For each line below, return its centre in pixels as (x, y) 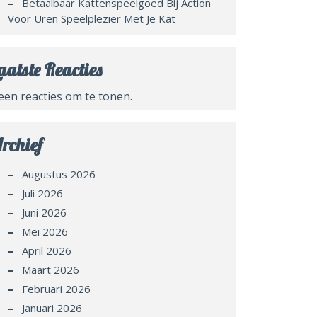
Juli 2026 (42, 193)
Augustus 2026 (59, 174)
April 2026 (47, 250)
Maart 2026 (51, 270)
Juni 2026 (44, 212)
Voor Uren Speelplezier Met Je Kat (92, 18)
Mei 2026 (45, 231)
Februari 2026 (56, 289)
